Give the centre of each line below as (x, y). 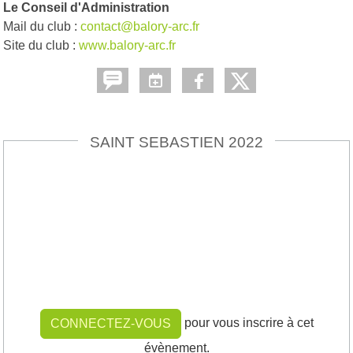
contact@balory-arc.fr (140, 26)
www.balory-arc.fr (127, 45)
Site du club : (41, 45)
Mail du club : (42, 26)
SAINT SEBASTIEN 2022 (176, 142)
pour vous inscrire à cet (247, 322)
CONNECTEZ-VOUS (110, 323)
